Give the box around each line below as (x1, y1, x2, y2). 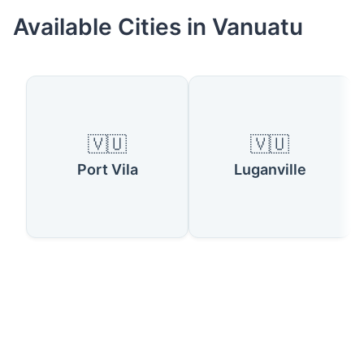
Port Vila (76, 161, 138, 179)
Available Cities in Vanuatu (13, 13, 303, 41)
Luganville (233, 161, 306, 179)
